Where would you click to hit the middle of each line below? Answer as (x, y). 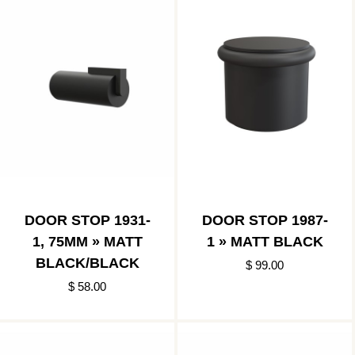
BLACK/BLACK (87, 263)
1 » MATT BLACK (265, 241)
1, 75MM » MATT (87, 241)
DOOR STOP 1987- (265, 220)
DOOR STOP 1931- (87, 220)
